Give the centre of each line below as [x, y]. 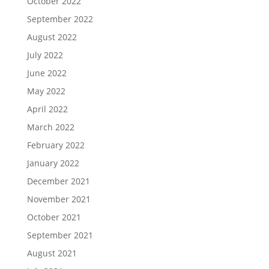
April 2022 [47, 109]
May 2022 [46, 91]
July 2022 [45, 55]
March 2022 [50, 127]
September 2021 [60, 235]
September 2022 [60, 19]
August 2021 [52, 253]
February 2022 [56, 145]
